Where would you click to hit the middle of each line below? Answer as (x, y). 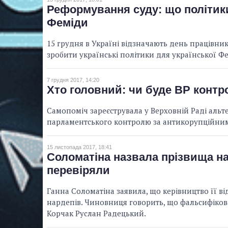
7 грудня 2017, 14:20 (73, 80)
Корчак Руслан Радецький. (96, 213)
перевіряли (78, 170)
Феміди (67, 23)
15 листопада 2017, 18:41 (79, 147)
